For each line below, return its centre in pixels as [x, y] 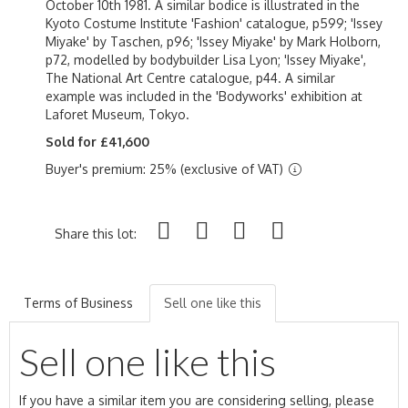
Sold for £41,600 [97, 141]
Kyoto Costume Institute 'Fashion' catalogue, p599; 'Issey [214, 23]
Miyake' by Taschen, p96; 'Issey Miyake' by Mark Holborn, [213, 41]
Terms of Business [78, 302]
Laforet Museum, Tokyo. [117, 114]
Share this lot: [96, 233]
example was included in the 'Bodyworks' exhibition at [204, 96]
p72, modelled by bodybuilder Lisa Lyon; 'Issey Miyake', [206, 59]
